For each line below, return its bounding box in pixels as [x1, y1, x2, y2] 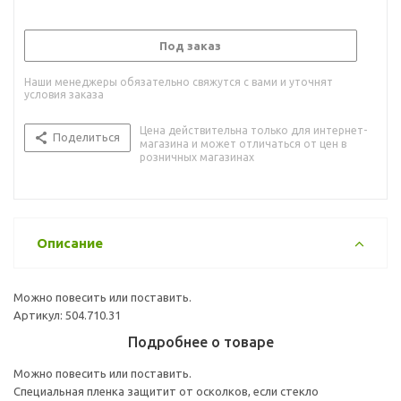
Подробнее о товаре [127, 333, 274, 350]
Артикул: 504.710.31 [13, 308, 121, 321]
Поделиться [53, 130, 120, 143]
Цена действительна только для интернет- [140, 124, 367, 136]
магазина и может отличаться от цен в [140, 137, 346, 149]
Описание [37, 235, 103, 251]
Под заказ [159, 38, 221, 52]
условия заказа [24, 88, 104, 100]
